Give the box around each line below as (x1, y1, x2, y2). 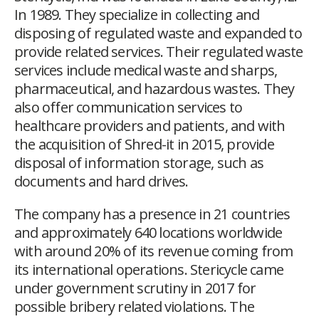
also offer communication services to (14, 98, 243, 117)
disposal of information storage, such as (14, 153, 264, 173)
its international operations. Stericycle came (14, 260, 284, 280)
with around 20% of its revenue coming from (14, 241, 293, 261)
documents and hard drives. (14, 172, 189, 192)
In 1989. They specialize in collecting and (14, 5, 260, 25)
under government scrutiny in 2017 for (14, 278, 256, 298)
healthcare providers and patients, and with (14, 116, 286, 136)
